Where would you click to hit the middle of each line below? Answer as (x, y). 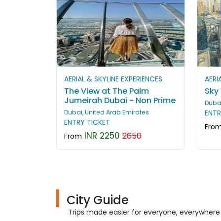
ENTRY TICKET (87, 122)
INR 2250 (101, 135)
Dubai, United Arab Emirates (107, 112)
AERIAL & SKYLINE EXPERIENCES (113, 79)
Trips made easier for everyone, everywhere (144, 212)
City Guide (98, 200)
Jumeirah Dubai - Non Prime (120, 100)
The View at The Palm (107, 91)
